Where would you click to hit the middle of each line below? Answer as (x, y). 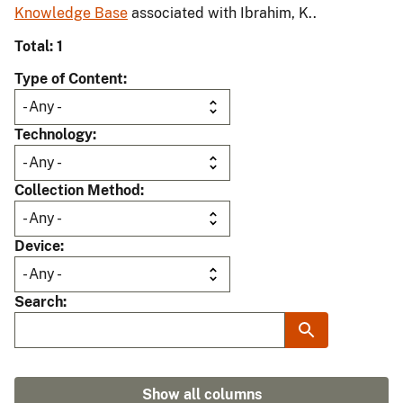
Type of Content (69, 79)
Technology (54, 135)
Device (37, 246)
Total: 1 (39, 47)
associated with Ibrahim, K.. (222, 13)
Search (39, 302)
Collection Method (77, 191)
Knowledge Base (71, 13)
